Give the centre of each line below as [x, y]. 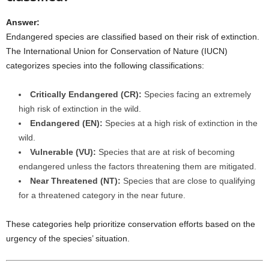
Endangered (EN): [66, 123]
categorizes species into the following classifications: [105, 65]
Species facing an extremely [196, 94]
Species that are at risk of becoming [165, 152]
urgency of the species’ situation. [68, 238]
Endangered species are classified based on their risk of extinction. [133, 37]
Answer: [23, 22]
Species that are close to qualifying [188, 181]
